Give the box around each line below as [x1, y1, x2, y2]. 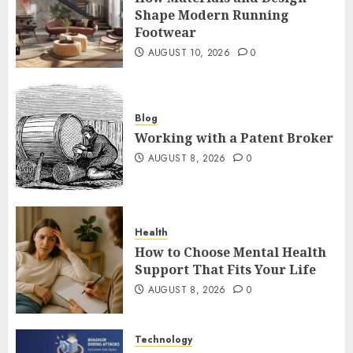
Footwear [135, 24, 196, 42]
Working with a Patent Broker [135, 129, 333, 147]
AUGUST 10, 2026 [147, 46, 231, 61]
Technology [135, 333, 192, 347]
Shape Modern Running [135, 6, 289, 24]
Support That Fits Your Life [135, 261, 316, 279]
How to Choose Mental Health [135, 243, 326, 262]
